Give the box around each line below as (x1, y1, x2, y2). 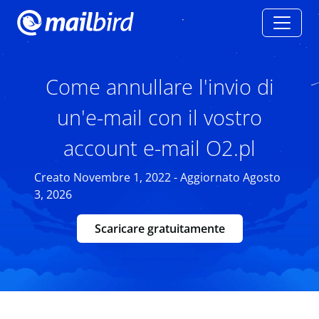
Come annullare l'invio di (45, 73, 274, 100)
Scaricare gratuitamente (94, 221, 225, 236)
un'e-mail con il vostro (57, 103, 262, 131)
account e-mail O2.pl (63, 134, 256, 162)
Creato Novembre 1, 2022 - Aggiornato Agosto (34, 169, 281, 185)
